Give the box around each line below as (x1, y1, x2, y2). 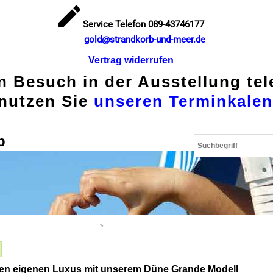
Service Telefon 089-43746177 (82, 19, 204, 30)
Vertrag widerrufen (88, 55, 174, 65)
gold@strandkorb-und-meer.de (83, 34, 205, 45)
